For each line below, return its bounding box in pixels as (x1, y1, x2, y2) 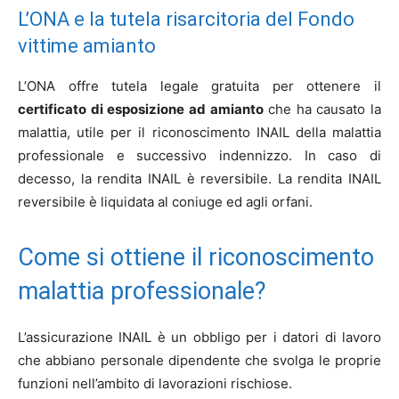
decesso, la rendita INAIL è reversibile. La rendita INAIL (18, 170, 381, 187)
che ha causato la (263, 101, 381, 118)
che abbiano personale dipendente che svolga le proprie (18, 352, 381, 369)
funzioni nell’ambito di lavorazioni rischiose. (18, 375, 292, 392)
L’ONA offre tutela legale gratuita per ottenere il (18, 77, 381, 94)
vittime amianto (18, 35, 156, 57)
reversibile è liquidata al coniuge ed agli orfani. (18, 193, 316, 210)
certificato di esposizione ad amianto (18, 101, 264, 118)
